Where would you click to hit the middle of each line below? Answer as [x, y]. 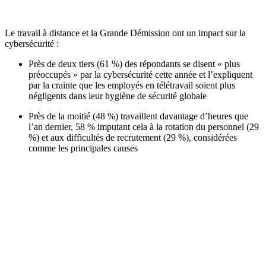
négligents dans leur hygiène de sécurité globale [118, 96]
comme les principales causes [83, 148]
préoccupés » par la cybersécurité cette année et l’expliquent [140, 75]
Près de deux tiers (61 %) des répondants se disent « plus [134, 64]
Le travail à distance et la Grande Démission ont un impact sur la [125, 33]
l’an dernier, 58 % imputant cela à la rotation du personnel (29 [144, 127]
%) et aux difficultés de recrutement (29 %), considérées [133, 138]
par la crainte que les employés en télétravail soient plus [132, 85]
